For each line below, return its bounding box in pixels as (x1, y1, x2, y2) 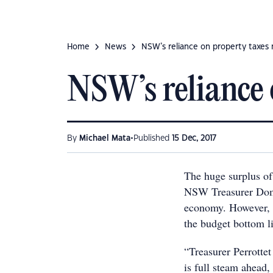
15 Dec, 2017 (172, 135, 216, 142)
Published (133, 135, 172, 142)
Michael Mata (79, 135, 130, 142)
